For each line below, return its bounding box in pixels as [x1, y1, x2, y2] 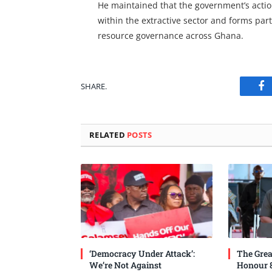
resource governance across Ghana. [97, 30, 243, 42]
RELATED [89, 129, 127, 141]
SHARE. [81, 80, 107, 92]
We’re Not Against [89, 259, 161, 271]
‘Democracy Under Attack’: [89, 247, 195, 259]
